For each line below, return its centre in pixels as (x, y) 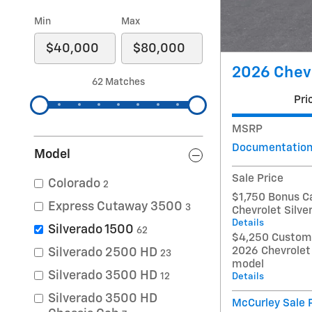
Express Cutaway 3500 (115, 207)
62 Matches (118, 82)
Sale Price (258, 178)
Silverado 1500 (91, 230)
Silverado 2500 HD (103, 253)
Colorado (74, 184)
